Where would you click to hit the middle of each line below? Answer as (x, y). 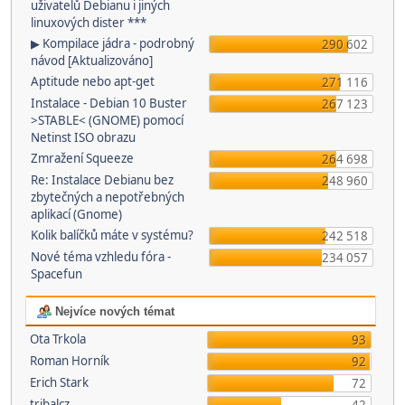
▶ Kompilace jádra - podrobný (113, 43)
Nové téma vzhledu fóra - (101, 257)
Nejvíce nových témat (113, 311)
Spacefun (57, 274)
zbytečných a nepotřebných (108, 197)
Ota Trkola (57, 339)
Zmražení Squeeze (82, 158)
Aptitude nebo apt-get (93, 81)
